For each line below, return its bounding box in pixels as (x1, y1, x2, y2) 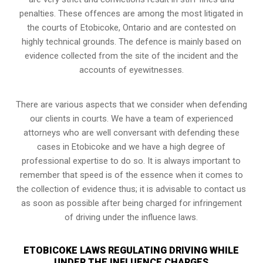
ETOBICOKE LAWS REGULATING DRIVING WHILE (23, 244, 240, 256)
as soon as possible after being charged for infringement (21, 197, 242, 208)
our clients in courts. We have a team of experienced (29, 113, 233, 124)
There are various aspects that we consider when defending (15, 99, 247, 110)
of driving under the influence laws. (65, 211, 198, 222)
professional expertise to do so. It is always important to (22, 155, 241, 166)
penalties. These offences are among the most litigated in (19, 8, 244, 19)
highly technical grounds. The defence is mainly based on (21, 36, 241, 47)
